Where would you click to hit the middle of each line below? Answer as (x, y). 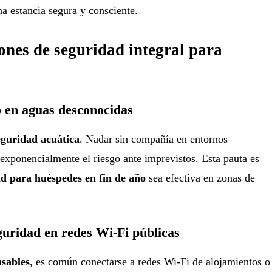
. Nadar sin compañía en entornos (153, 139)
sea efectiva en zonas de (200, 178)
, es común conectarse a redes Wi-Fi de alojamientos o (150, 261)
